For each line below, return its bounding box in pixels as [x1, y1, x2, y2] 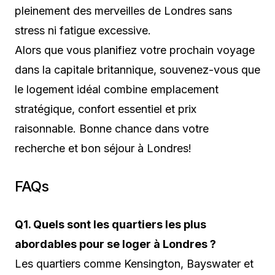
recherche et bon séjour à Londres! [15, 142, 192, 155]
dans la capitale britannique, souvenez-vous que [15, 63, 260, 77]
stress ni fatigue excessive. [15, 24, 151, 37]
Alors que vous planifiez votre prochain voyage [15, 44, 255, 57]
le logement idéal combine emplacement [15, 83, 219, 96]
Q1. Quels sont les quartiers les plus [15, 218, 206, 231]
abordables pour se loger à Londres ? [15, 238, 216, 251]
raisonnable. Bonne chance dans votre [15, 122, 209, 136]
